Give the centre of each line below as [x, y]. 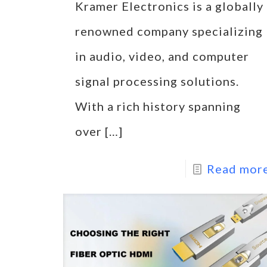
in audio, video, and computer [162, 56]
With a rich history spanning [158, 106]
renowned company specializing [169, 31]
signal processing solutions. [157, 81]
